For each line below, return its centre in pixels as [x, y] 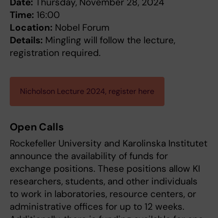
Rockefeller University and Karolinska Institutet [109, 144]
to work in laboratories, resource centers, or [103, 194]
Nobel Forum [81, 28]
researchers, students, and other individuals [104, 182]
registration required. [55, 53]
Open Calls [37, 127]
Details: [26, 40]
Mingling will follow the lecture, [109, 40]
